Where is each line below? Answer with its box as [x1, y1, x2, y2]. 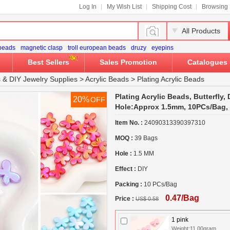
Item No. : [115, 119, 144, 126]
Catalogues [187, 58, 227, 66]
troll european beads [68, 44, 126, 51]
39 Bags [135, 135, 158, 142]
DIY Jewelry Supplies [9, 75, 78, 83]
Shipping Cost [152, 3, 191, 10]
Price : [115, 195, 136, 202]
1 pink [171, 216, 188, 223]
